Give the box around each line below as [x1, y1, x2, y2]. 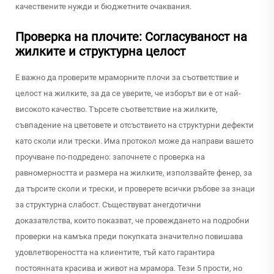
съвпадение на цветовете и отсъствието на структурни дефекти [15, 120, 254, 130]
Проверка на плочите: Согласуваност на [15, 29, 247, 45]
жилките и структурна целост [15, 44, 186, 59]
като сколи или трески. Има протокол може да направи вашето [15, 136, 253, 146]
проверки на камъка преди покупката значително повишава [15, 232, 243, 242]
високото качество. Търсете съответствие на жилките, [15, 105, 218, 114]
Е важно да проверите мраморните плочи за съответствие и [15, 73, 239, 83]
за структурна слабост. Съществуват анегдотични [15, 200, 201, 210]
